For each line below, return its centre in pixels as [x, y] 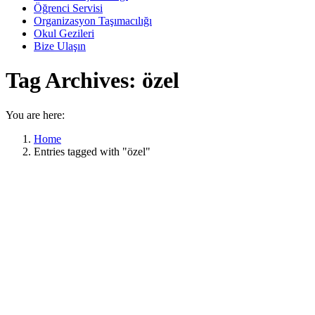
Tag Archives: [74, 81]
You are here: [35, 115]
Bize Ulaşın [60, 46]
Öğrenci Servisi [68, 8]
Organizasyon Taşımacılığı [93, 21]
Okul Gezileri [64, 33]
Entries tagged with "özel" [92, 151]
